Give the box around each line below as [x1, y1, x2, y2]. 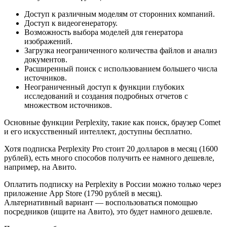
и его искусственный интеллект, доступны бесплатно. [4, 127, 192, 136]
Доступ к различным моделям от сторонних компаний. [24, 9, 215, 18]
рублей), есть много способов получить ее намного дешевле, [4, 153, 214, 162]
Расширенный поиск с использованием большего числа [24, 64, 217, 73]
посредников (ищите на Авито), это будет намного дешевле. [4, 207, 212, 216]
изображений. [24, 36, 72, 46]
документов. [24, 55, 67, 64]
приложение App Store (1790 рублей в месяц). [4, 188, 162, 198]
